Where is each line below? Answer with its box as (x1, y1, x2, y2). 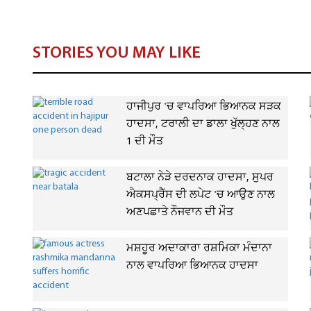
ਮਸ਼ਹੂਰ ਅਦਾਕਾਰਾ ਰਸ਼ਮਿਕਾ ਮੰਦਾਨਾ (126, 241, 272, 256)
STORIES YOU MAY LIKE (33, 45, 201, 62)
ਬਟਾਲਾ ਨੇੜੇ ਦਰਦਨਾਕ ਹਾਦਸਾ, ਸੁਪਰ (126, 170, 274, 185)
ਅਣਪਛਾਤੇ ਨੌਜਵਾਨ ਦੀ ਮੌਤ (126, 205, 233, 220)
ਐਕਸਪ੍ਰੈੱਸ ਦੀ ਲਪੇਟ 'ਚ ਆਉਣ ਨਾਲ (126, 187, 275, 203)
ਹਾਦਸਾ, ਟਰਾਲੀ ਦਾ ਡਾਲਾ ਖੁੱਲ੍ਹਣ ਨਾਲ (126, 117, 280, 132)
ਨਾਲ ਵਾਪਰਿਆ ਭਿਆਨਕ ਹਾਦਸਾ (126, 258, 258, 274)
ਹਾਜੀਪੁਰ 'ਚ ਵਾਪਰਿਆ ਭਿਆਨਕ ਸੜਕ (126, 99, 281, 115)
